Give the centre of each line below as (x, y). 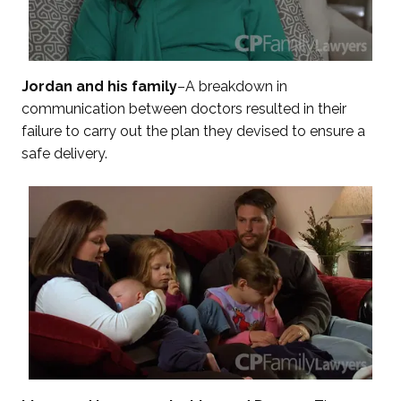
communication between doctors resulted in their (184, 109)
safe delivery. (65, 154)
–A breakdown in (233, 87)
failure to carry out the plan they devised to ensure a (194, 132)
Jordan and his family (100, 87)
